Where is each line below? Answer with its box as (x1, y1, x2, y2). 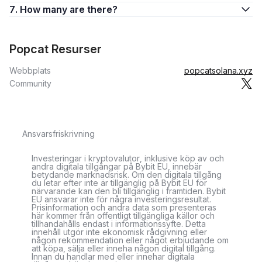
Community (9, 78, 51, 88)
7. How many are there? (70, 4, 118, 15)
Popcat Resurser (9, 42, 102, 56)
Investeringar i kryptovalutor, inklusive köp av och (32, 153, 224, 163)
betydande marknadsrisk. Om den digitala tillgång (32, 170, 222, 180)
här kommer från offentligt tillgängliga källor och (32, 211, 215, 220)
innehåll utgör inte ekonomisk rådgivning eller (32, 227, 207, 237)
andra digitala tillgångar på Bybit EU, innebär (32, 161, 202, 171)
